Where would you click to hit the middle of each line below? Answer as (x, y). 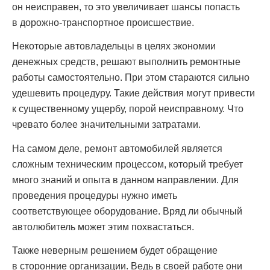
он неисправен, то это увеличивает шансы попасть (126, 7)
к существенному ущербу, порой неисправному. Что (128, 109)
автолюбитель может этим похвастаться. (103, 227)
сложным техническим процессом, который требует (127, 164)
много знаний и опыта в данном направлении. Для (125, 180)
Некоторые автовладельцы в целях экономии (114, 46)
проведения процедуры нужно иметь (95, 195)
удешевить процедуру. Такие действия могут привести (133, 93)
